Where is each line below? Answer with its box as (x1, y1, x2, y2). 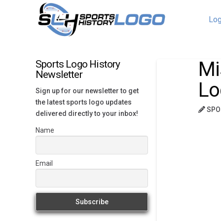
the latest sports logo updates (36, 98, 132, 106)
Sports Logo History (36, 58, 120, 70)
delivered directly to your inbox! (36, 109, 138, 117)
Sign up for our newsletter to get (36, 86, 139, 95)
